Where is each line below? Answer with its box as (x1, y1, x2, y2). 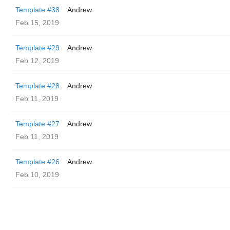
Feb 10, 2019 (15, 170, 59, 179)
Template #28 (15, 82, 60, 90)
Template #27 (15, 120, 60, 128)
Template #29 (15, 44, 60, 52)
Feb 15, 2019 (15, 18, 59, 27)
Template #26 (15, 158, 60, 166)
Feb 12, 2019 (15, 56, 59, 65)
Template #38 (15, 6, 60, 14)
